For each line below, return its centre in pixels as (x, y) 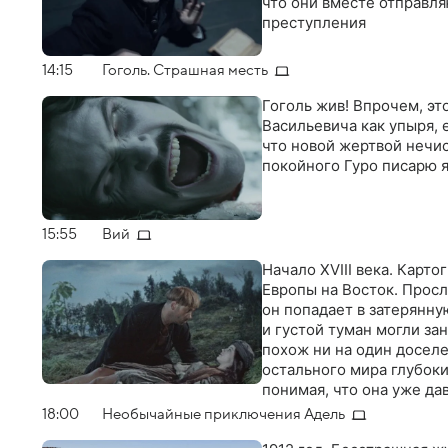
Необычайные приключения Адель (223, 414)
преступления (314, 23)
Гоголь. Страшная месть (185, 70)
